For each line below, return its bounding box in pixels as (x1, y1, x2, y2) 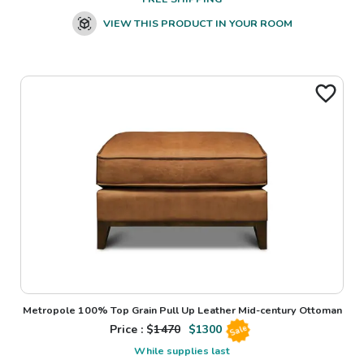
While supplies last (134, 343, 230, 357)
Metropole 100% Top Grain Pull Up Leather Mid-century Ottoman (22, 302, 342, 317)
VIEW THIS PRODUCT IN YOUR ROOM (102, 16, 292, 31)
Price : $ (109, 322, 154, 338)
